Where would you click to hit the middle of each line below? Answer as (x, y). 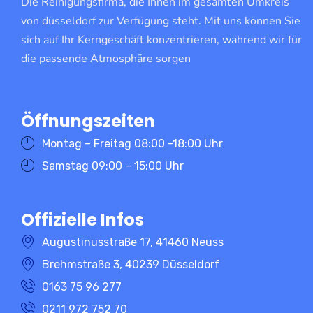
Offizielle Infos (82, 219)
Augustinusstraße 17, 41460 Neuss (133, 242)
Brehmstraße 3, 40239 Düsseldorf (131, 264)
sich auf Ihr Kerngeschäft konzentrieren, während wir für (161, 39)
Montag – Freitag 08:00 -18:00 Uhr (132, 143)
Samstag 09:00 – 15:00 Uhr (113, 166)
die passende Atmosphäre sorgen (106, 58)
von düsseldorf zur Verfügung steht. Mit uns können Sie (161, 21)
